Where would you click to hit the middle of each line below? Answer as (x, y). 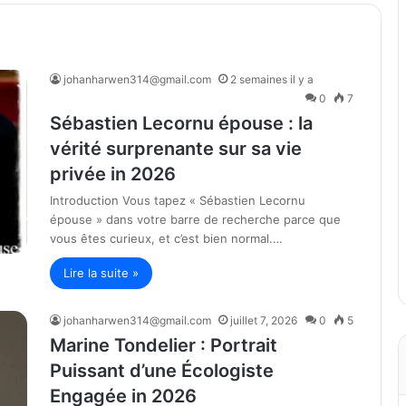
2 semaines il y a (272, 79)
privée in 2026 (113, 174)
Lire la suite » (101, 273)
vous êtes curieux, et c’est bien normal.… (166, 238)
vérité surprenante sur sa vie (176, 149)
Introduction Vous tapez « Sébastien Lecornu (178, 200)
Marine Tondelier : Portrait (164, 345)
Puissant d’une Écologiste (162, 371)
